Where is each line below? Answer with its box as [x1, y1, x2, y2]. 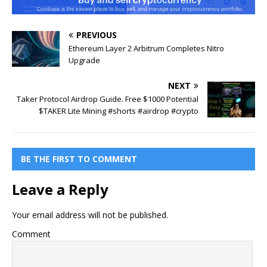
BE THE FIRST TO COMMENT [21, 153, 137, 165]
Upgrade [69, 55, 100, 66]
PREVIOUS [76, 29, 117, 41]
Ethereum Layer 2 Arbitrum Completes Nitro [69, 43, 224, 54]
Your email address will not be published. [12, 209, 168, 221]
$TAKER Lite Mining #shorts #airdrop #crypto [39, 105, 198, 117]
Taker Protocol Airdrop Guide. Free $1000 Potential [17, 94, 198, 105]
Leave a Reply [12, 179, 108, 200]
